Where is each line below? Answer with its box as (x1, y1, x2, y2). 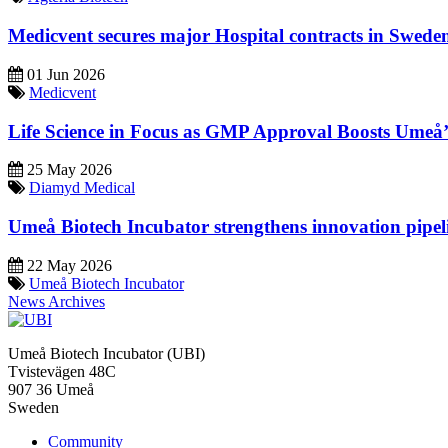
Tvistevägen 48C (8, 362, 116, 380)
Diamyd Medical (29, 179, 135, 197)
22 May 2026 (23, 256, 112, 274)
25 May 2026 (23, 161, 112, 179)
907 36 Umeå (8, 380, 94, 398)
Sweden (8, 398, 59, 416)
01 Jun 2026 (23, 65, 105, 83)
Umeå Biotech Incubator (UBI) (8, 344, 205, 362)
